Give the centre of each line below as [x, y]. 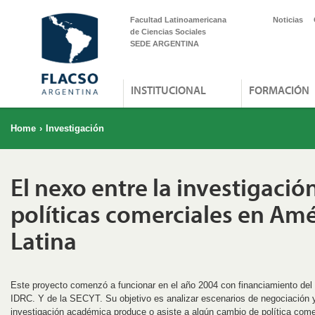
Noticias [288, 20]
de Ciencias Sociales [168, 32]
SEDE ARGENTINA [165, 44]
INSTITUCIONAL [168, 90]
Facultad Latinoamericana [178, 20]
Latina [44, 240]
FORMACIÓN [279, 90]
